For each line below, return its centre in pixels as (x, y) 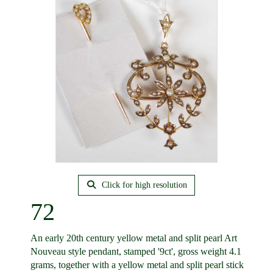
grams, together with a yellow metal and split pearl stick (137, 265)
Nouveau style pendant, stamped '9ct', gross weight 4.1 (136, 251)
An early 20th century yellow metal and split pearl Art (134, 238)
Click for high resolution (144, 185)
